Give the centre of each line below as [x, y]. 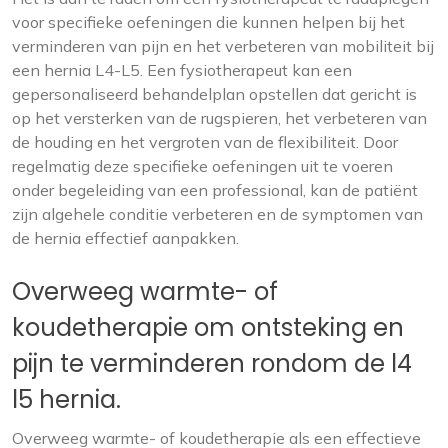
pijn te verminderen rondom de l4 [212, 363]
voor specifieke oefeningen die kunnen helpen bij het [208, 22]
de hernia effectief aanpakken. [125, 238]
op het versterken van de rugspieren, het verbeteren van [219, 118]
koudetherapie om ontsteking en [208, 327]
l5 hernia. [66, 399]
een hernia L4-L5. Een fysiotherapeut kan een [182, 70]
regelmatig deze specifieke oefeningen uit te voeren [202, 166]
